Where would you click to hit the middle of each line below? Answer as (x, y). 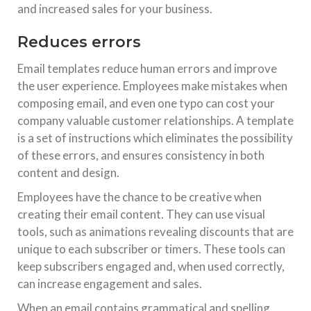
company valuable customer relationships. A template (155, 120)
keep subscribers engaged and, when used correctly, (151, 266)
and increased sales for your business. (115, 9)
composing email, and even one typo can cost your (146, 103)
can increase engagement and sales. (110, 284)
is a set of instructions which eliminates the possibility (155, 138)
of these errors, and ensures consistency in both (141, 155)
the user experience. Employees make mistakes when (152, 86)
